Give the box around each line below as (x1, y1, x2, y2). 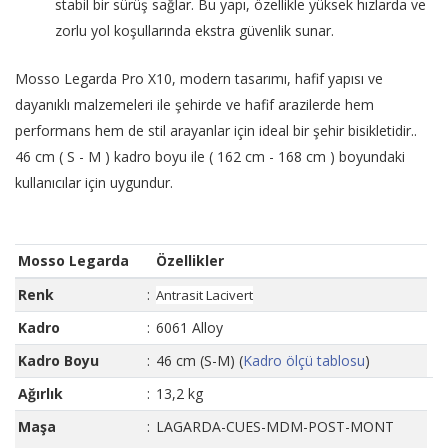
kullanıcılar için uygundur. (15, 173, 177, 193)
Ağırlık (18, 384, 63, 404)
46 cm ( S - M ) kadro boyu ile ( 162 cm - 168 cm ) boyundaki (15, 147, 405, 167)
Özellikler (156, 251, 224, 271)
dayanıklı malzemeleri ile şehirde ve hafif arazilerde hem (15, 95, 374, 115)
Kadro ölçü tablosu (243, 351, 365, 371)
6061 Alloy (156, 318, 227, 338)
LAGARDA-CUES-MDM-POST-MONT (156, 417, 394, 437)
